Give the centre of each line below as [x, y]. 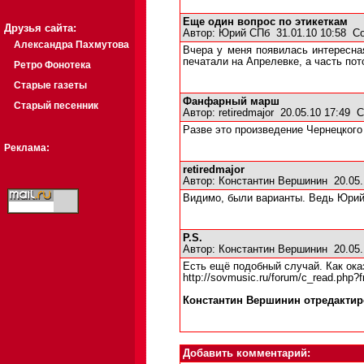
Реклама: [27, 148]
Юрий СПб [244, 33]
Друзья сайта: [40, 28]
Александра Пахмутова [71, 45]
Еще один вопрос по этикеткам [265, 22]
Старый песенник [56, 106]
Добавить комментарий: [247, 353]
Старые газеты [50, 85]
